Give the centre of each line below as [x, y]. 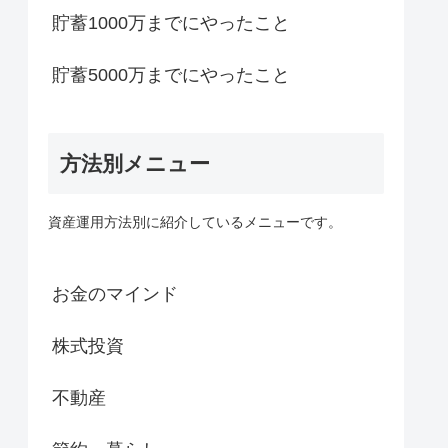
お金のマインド [115, 293]
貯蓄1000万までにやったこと [171, 22]
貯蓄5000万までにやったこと [171, 74]
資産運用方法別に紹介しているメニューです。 [195, 222]
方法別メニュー [135, 164]
